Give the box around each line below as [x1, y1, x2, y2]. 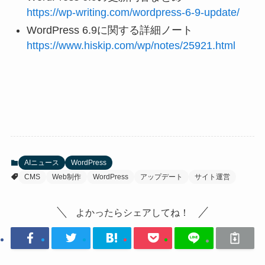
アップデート [140, 173, 183, 182]
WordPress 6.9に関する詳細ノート [26, 24, 193, 37]
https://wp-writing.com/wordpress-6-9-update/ [26, 6, 240, 18]
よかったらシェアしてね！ [76, 207, 189, 218]
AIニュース [24, 159, 59, 167]
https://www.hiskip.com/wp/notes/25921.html [26, 40, 235, 52]
